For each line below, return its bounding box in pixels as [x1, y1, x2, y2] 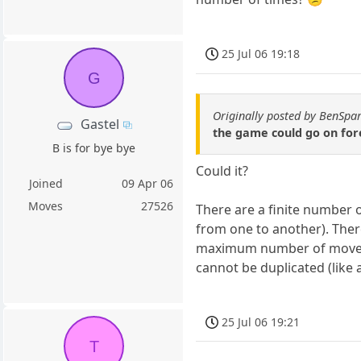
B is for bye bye [52, 140, 135, 156]
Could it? [196, 161, 249, 180]
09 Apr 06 [122, 176, 174, 192]
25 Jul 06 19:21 [222, 313, 301, 330]
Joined [28, 176, 63, 192]
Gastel [80, 115, 119, 134]
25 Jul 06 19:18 [222, 45, 301, 61]
